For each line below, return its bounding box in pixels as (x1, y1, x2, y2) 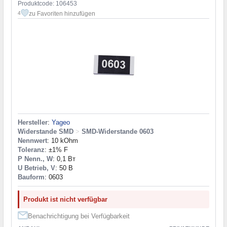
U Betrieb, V (18, 164, 55, 172)
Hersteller (18, 118, 48, 126)
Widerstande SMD (18, 127, 73, 135)
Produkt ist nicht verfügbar (23, 195, 107, 203)
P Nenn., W (18, 155, 53, 163)
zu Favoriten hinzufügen (29, 10, 95, 17)
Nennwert (18, 136, 47, 144)
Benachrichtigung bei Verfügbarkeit (28, 212, 130, 220)
